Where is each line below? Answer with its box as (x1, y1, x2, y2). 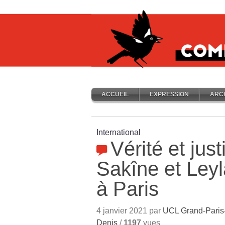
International (96, 128, 141, 137)
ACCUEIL (101, 91, 129, 98)
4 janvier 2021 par (96, 206, 163, 215)
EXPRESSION (150, 91, 189, 98)
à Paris (96, 178, 159, 200)
